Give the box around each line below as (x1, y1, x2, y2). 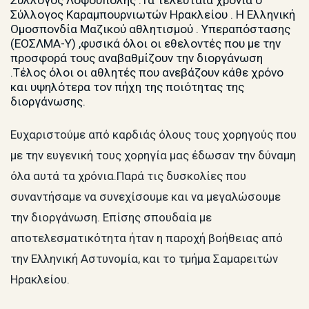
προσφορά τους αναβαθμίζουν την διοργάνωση (10, 51, 263, 66)
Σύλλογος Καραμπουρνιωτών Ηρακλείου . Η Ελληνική (10, 8, 295, 22)
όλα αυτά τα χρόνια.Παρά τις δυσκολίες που (10, 168, 246, 183)
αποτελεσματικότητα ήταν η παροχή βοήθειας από (10, 230, 283, 245)
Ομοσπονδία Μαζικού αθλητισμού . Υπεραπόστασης (10, 22, 290, 37)
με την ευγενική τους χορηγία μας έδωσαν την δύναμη (10, 148, 296, 162)
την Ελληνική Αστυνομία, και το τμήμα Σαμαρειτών (10, 251, 278, 266)
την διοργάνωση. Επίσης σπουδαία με (10, 210, 212, 224)
